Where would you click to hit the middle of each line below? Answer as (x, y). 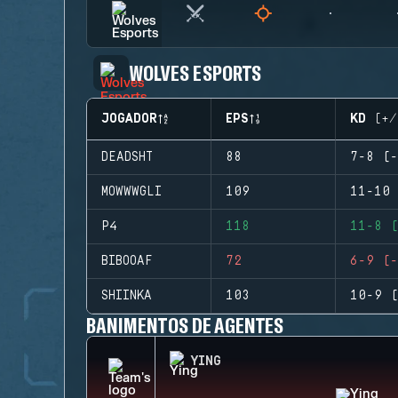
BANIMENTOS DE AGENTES (185, 325)
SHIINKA (127, 296)
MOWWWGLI (131, 192)
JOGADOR (129, 119)
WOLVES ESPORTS (195, 72)
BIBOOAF (127, 261)
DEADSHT (127, 157)
